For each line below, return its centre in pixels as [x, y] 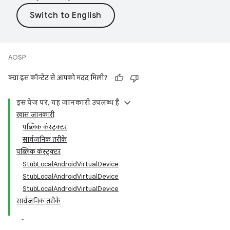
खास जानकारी [35, 115]
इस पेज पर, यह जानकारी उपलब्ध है [68, 102]
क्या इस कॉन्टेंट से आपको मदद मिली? [58, 78]
